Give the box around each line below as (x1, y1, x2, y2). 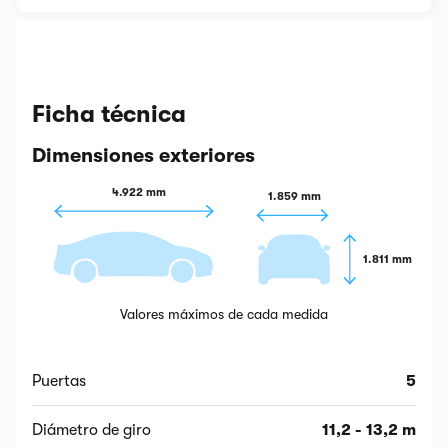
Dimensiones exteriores (32, 144, 255, 167)
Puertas (32, 372, 86, 391)
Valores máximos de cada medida (120, 306, 328, 323)
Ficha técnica (32, 100, 186, 128)
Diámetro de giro (32, 421, 151, 440)
